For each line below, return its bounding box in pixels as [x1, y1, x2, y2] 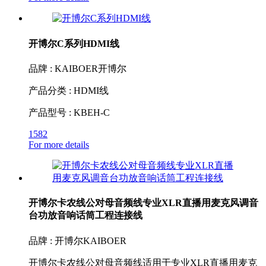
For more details [28, 140, 89, 150]
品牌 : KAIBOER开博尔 [28, 64, 126, 74]
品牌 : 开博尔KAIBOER [28, 235, 126, 246]
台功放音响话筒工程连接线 [28, 210, 142, 221]
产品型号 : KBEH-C [28, 107, 110, 118]
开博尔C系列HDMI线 [28, 38, 119, 49]
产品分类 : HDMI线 [28, 85, 109, 96]
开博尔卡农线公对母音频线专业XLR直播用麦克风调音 [28, 198, 258, 208]
